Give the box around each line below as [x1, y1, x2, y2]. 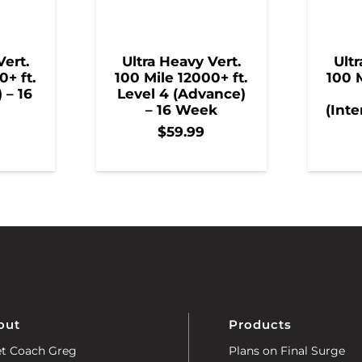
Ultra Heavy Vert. [121, 53, 241, 69]
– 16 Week [145, 101, 217, 118]
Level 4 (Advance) [116, 85, 246, 102]
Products [229, 317, 293, 333]
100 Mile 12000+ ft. [115, 69, 247, 86]
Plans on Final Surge [229, 343, 346, 359]
